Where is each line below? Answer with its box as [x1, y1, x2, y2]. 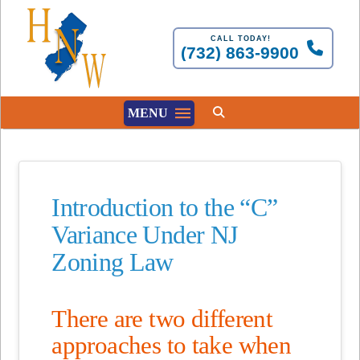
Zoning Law [51, 247, 174, 276]
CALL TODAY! [210, 34, 271, 43]
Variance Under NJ [51, 220, 238, 249]
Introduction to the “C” [51, 193, 278, 222]
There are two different [51, 305, 273, 333]
